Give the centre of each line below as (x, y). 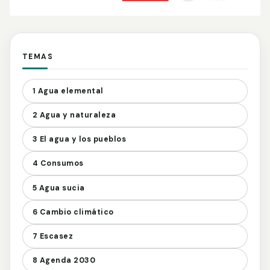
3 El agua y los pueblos (80, 140)
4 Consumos (58, 164)
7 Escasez (53, 236)
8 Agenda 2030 (64, 261)
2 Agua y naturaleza (74, 115)
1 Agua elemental (68, 91)
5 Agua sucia (59, 188)
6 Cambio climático (73, 212)
